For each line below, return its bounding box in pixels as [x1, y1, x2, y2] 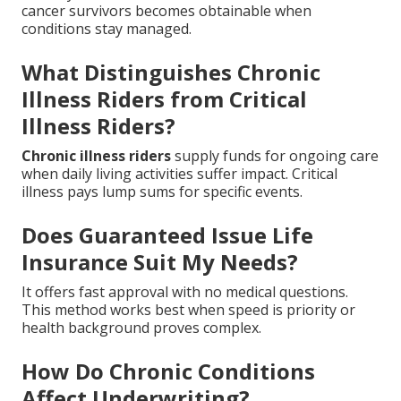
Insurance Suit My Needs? [21, 246, 298, 277]
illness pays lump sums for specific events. [21, 181, 303, 201]
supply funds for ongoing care [171, 145, 379, 166]
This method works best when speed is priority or [21, 299, 355, 320]
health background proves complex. [21, 317, 261, 337]
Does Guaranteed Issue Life [21, 219, 313, 250]
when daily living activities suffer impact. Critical [21, 163, 337, 183]
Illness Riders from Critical [21, 83, 307, 114]
